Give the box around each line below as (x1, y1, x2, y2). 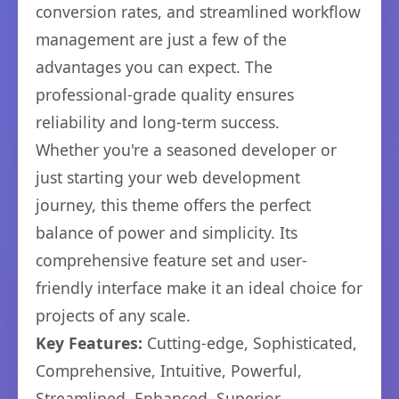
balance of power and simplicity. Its (36, 221, 297, 243)
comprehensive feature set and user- (36, 248, 307, 271)
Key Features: (36, 331, 142, 354)
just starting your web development (36, 166, 300, 188)
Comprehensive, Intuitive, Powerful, (36, 359, 302, 381)
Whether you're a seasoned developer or (36, 138, 337, 160)
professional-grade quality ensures (36, 83, 294, 105)
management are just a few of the (36, 28, 287, 50)
